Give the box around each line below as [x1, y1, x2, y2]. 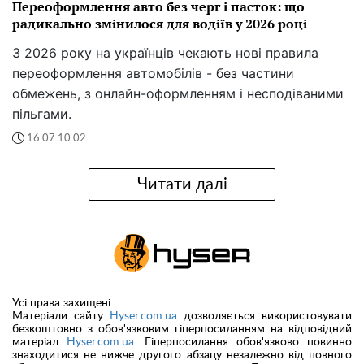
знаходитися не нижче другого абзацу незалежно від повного [12, 349, 352, 362]
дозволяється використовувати [177, 310, 352, 323]
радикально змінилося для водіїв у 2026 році [12, 15, 307, 33]
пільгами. [12, 106, 71, 123]
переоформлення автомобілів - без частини [12, 65, 294, 82]
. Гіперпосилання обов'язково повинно [134, 336, 352, 349]
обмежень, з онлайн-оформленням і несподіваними [12, 85, 344, 102]
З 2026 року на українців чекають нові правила [12, 45, 318, 62]
